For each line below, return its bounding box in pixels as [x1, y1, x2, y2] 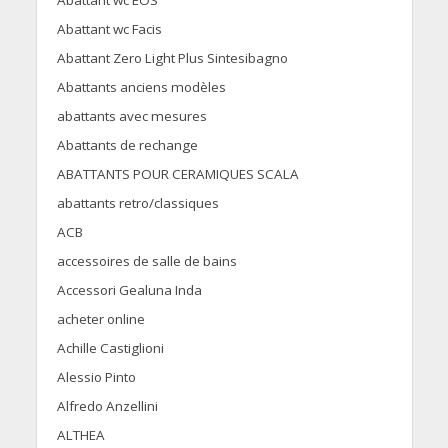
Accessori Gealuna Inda [56, 281, 202, 300]
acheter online [56, 310, 145, 329]
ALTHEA [56, 426, 105, 445]
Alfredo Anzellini [56, 397, 158, 416]
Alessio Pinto [56, 368, 136, 387]
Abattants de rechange [56, 136, 198, 155]
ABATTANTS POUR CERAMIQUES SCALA [56, 165, 299, 184]
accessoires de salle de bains [56, 252, 237, 271]
